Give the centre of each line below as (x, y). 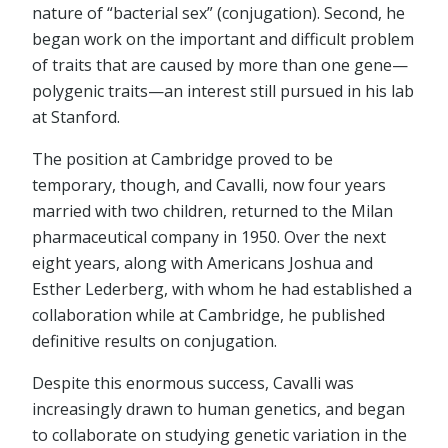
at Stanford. (76, 117)
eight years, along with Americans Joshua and (202, 263)
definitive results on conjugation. (154, 341)
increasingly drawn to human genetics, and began (218, 409)
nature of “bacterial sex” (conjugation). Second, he (218, 13)
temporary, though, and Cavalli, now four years (209, 185)
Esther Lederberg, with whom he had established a (222, 289)
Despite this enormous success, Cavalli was (193, 383)
